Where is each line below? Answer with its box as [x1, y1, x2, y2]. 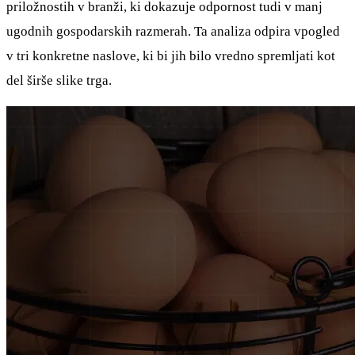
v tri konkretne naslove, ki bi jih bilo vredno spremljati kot [6, 48, 335, 63]
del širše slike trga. [6, 72, 112, 88]
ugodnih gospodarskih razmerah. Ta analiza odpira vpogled [6, 23, 340, 39]
